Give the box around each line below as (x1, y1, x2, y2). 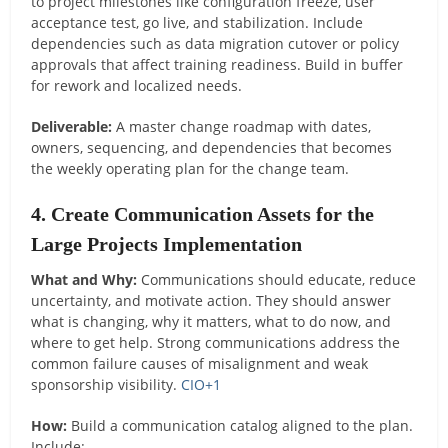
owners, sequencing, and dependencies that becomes (31, 137, 393, 157)
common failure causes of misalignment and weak (31, 353, 369, 373)
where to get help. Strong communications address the (31, 332, 401, 352)
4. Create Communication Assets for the (31, 202, 375, 225)
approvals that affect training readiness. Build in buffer (31, 54, 404, 74)
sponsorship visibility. (31, 374, 182, 394)
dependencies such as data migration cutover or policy (31, 33, 400, 53)
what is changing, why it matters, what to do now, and (31, 311, 392, 331)
